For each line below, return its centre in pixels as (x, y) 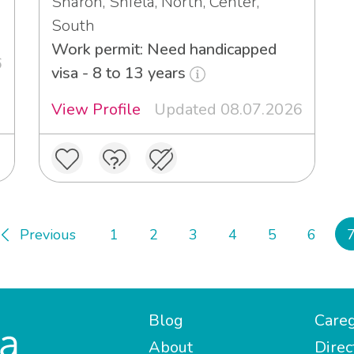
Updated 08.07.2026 (228, 110)
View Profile (96, 110)
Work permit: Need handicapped (164, 50)
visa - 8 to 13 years (121, 73)
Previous (48, 235)
